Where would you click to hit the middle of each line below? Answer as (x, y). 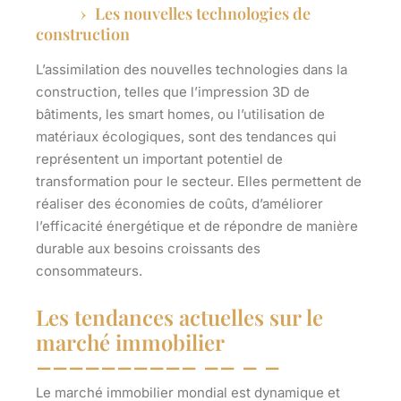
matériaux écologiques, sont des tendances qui (186, 137)
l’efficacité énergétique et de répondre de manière (197, 226)
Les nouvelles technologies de (203, 14)
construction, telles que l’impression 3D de (173, 92)
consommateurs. (89, 271)
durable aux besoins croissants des (148, 249)
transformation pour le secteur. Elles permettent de (199, 182)
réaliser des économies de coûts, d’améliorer (179, 204)
